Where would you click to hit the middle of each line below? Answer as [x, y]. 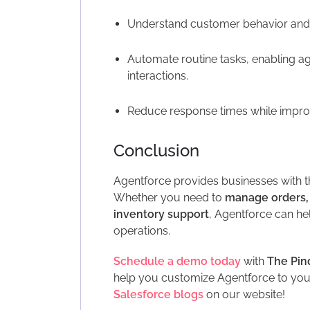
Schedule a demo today [177, 261]
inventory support [161, 214]
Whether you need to [169, 197]
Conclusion [156, 150]
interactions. [157, 75]
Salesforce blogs [158, 294]
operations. [142, 230]
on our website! [245, 294]
